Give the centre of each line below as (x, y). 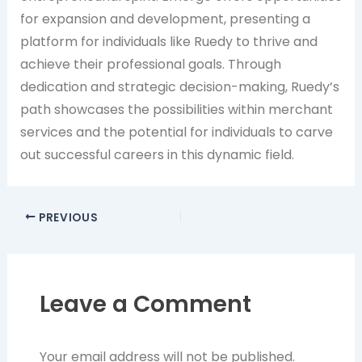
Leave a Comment (145, 305)
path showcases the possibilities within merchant (176, 110)
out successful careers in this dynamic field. (157, 155)
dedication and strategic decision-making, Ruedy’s (179, 87)
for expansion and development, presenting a (165, 19)
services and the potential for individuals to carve (176, 133)
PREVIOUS (67, 217)
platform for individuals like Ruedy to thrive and (168, 42)
